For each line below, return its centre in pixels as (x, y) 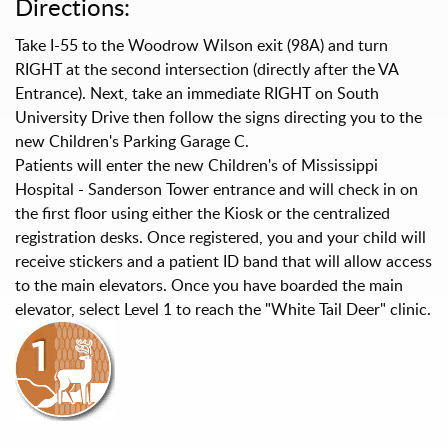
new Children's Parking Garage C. (132, 141)
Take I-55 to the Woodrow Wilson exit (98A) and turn (201, 45)
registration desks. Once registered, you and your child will (220, 237)
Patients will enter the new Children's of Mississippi (196, 165)
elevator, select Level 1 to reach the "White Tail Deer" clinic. (223, 309)
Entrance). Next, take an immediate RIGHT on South (197, 93)
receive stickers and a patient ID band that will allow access (223, 261)
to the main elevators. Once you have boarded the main (209, 285)
